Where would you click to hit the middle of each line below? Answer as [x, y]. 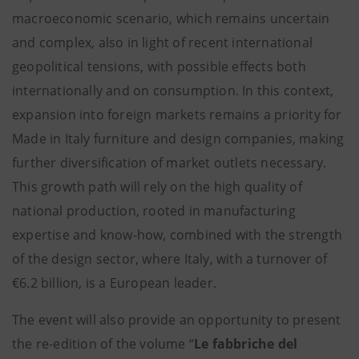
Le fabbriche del [246, 344]
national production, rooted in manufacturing [154, 211]
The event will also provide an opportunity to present [177, 320]
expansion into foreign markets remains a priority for [177, 115]
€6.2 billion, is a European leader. [114, 283]
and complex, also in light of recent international [163, 42]
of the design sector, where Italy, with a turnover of [170, 259]
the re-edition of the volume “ [103, 344]
